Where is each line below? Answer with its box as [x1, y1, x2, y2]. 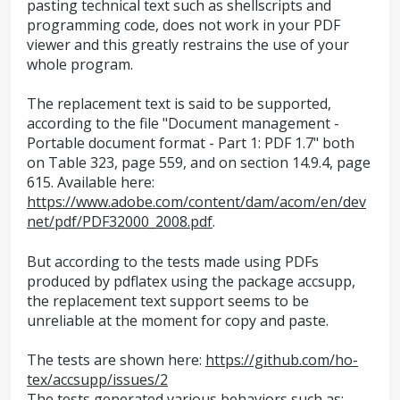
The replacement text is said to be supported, [27, 94, 331, 114]
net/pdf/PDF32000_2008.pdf [27, 212, 212, 232]
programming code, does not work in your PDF [27, 15, 340, 35]
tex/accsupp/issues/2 [27, 370, 168, 390]
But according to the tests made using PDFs [27, 251, 319, 271]
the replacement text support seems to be [27, 290, 309, 311]
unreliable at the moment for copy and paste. [27, 310, 329, 330]
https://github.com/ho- [205, 350, 358, 371]
